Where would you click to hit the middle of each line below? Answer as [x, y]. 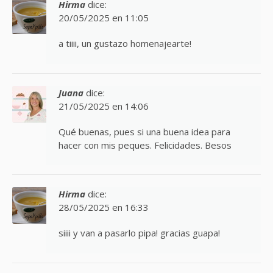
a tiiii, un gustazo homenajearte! [125, 44]
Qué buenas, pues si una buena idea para [144, 131]
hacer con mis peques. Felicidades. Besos [145, 145]
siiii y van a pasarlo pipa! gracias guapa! [139, 233]
